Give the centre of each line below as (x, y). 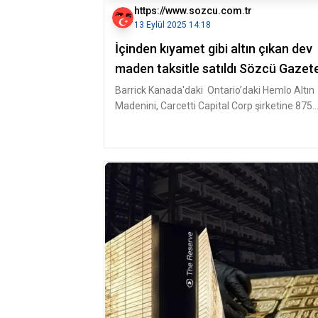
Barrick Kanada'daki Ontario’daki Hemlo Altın (215, 90)
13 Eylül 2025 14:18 (172, 25)
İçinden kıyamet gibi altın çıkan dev (214, 49)
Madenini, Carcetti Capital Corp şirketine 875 (214, 106)
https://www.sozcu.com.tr (193, 11)
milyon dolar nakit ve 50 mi (174, 121)
